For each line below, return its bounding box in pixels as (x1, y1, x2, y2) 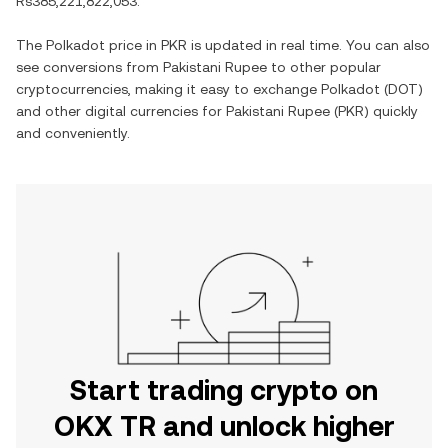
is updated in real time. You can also (187, 37, 430, 53)
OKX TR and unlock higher (53, 410, 395, 442)
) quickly (364, 103, 418, 119)
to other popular (267, 59, 381, 75)
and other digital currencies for (16, 103, 226, 119)
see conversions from (16, 59, 163, 75)
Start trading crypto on (70, 374, 378, 406)
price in (105, 37, 161, 53)
